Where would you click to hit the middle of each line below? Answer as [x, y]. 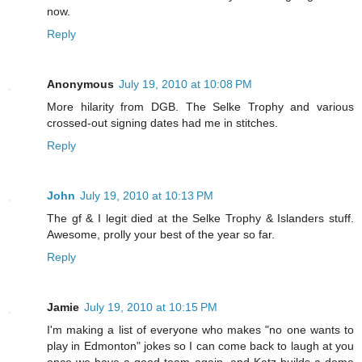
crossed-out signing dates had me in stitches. [162, 123]
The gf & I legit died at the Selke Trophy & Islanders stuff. [200, 219]
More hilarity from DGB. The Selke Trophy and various [200, 107]
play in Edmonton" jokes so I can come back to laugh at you [200, 346]
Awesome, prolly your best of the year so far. [161, 235]
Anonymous [80, 84]
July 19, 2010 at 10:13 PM [147, 196]
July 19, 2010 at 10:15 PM [151, 307]
